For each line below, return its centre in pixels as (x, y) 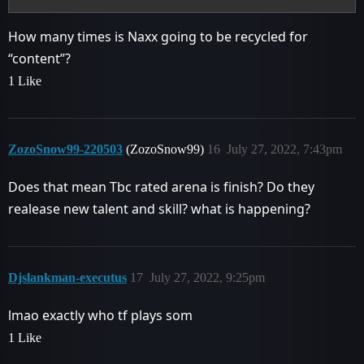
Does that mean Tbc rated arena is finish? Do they (161, 187)
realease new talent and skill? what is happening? (159, 209)
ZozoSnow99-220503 (65, 149)
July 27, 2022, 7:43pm (284, 149)
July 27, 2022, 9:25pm (207, 278)
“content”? (39, 59)
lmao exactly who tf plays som (100, 316)
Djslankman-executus (67, 278)
